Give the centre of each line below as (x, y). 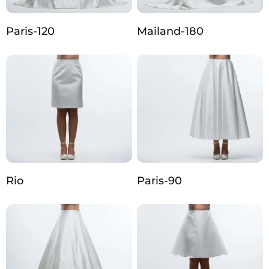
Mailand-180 (170, 32)
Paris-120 (30, 32)
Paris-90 (159, 181)
